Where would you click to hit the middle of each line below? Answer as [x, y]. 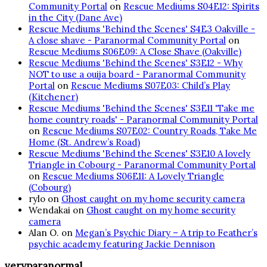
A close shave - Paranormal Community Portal [127, 40]
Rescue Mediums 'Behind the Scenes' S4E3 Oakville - [142, 29]
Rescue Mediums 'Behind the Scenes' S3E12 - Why [136, 63]
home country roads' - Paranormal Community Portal [143, 119]
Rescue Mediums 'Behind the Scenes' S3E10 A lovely [139, 153]
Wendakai [49, 210]
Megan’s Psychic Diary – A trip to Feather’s [166, 232]
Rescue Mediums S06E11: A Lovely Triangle [133, 176]
